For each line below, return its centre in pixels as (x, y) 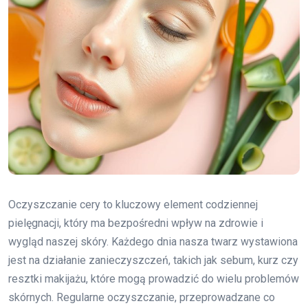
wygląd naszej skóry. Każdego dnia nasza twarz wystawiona (153, 241)
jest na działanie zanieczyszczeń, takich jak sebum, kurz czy (153, 260)
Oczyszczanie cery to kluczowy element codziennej (133, 204)
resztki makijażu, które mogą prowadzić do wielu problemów (154, 278)
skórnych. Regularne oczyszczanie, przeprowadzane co (142, 297)
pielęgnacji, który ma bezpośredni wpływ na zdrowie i (136, 223)
